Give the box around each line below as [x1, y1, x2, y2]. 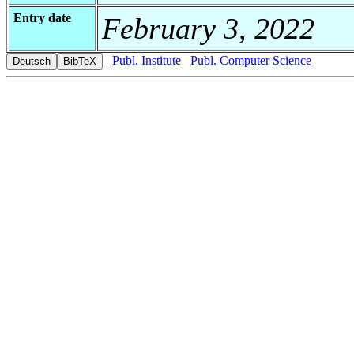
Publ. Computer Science [190, 53, 311, 67]
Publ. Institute [112, 53, 181, 67]
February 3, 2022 [102, 11, 314, 45]
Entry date [13, 10, 71, 24]
